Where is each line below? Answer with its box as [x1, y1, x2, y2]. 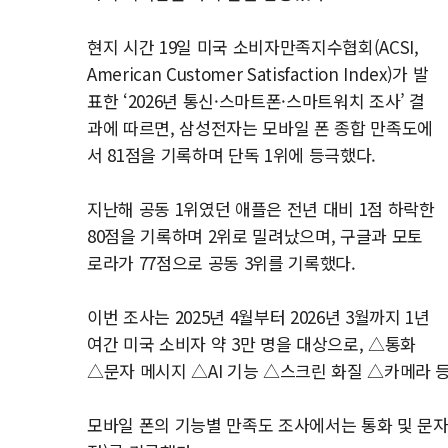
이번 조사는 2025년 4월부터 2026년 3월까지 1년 [87, 304, 430, 329]
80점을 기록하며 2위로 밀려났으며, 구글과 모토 [87, 223, 423, 248]
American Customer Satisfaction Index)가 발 [87, 61, 429, 86]
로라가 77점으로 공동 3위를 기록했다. [87, 250, 356, 275]
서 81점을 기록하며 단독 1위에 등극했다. [87, 142, 376, 167]
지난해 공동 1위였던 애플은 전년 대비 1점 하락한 [87, 196, 435, 221]
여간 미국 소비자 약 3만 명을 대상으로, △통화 [87, 331, 416, 356]
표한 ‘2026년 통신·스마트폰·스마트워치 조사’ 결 [87, 88, 426, 113]
